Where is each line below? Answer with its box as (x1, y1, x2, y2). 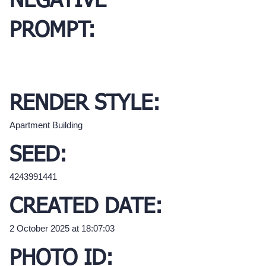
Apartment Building (9, 120, 83, 131)
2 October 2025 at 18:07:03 (9, 223, 115, 234)
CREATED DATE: (9, 197, 163, 218)
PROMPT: (9, 20, 96, 42)
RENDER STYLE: (9, 93, 160, 115)
